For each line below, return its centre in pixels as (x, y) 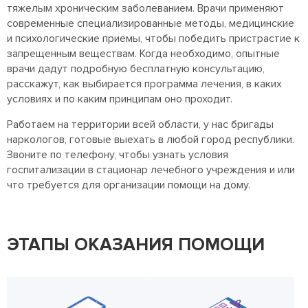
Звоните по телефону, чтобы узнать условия (118, 155)
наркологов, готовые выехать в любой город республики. (151, 140)
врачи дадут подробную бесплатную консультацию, (136, 69)
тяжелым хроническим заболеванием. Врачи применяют (145, 8)
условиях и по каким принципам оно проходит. (120, 99)
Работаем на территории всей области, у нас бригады (140, 124)
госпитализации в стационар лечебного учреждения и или (151, 170)
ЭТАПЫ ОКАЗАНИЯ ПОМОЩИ (136, 245)
